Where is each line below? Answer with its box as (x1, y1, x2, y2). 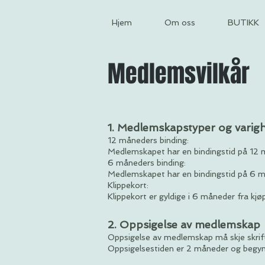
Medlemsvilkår (108, 56, 250, 91)
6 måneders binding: (108, 158, 186, 167)
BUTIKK (228, 18, 259, 27)
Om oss (164, 18, 195, 27)
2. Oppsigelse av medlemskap (108, 218, 260, 231)
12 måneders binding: (108, 135, 189, 145)
